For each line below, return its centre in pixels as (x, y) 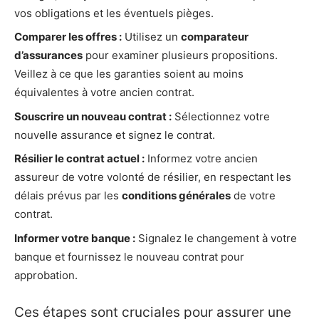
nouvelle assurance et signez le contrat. (115, 135)
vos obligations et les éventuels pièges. (114, 13)
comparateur (215, 37)
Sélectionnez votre (221, 116)
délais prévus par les (68, 196)
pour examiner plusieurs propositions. (180, 56)
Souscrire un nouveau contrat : (93, 116)
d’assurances (48, 56)
